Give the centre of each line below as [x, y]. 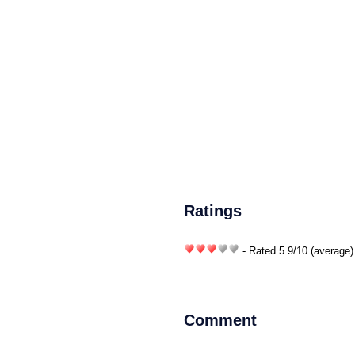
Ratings [213, 210]
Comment [220, 320]
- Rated [259, 250]
